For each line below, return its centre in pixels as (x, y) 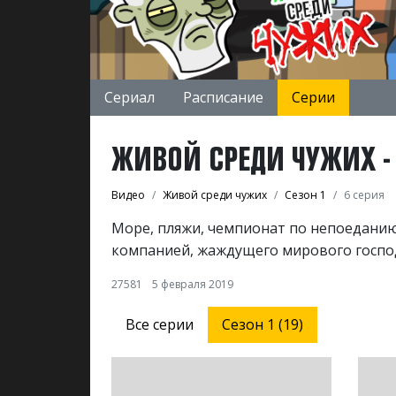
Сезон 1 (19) (263, 324)
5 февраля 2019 (193, 284)
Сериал (129, 97)
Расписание (223, 97)
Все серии (160, 324)
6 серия (364, 194)
